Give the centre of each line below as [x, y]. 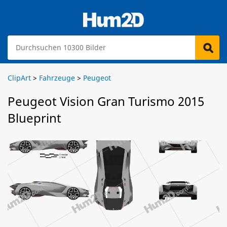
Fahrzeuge [57, 78]
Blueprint [34, 118]
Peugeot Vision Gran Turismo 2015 [106, 101]
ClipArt [19, 78]
